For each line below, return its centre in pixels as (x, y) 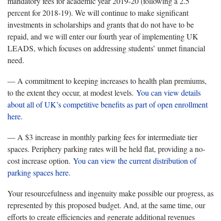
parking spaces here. (39, 172)
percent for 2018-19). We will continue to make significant (98, 12)
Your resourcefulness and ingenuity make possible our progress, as (110, 193)
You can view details (168, 92)
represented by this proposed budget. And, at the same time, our (106, 205)
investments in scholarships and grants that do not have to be (101, 24)
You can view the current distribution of (135, 160)
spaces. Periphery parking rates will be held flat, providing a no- (106, 148)
